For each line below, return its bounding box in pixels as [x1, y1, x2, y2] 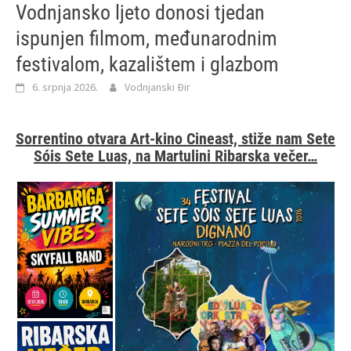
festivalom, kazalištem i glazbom [16, 52, 279, 76]
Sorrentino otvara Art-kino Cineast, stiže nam [16, 128, 306, 148]
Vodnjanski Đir [125, 79, 190, 94]
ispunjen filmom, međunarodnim [16, 26, 277, 50]
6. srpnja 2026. [32, 79, 98, 94]
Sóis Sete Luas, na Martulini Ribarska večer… [34, 146, 317, 165]
